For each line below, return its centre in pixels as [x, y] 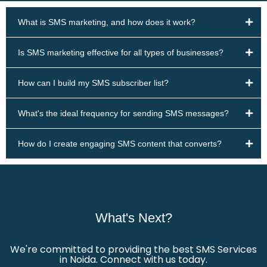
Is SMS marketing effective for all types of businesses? [121, 53]
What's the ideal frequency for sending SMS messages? [123, 114]
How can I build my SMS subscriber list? [93, 83]
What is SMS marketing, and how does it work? [107, 22]
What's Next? [133, 218]
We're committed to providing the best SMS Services [133, 250]
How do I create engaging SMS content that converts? [120, 144]
